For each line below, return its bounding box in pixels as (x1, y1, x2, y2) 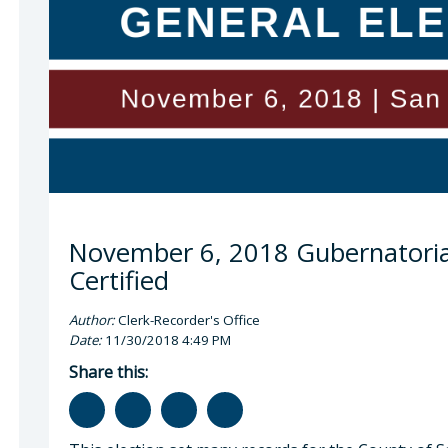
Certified (69, 262, 169, 298)
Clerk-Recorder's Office (115, 310, 260, 329)
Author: (69, 310, 115, 329)
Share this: (69, 360, 148, 383)
